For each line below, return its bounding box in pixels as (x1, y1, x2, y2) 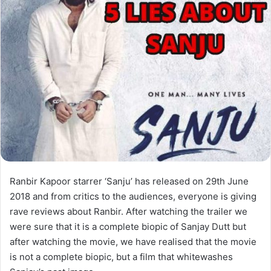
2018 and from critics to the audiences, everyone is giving (10, 190, 256, 202)
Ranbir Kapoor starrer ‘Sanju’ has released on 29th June (10, 175, 249, 187)
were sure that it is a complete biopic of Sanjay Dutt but (10, 220, 246, 232)
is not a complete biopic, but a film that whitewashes (10, 250, 233, 263)
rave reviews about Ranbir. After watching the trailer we (10, 205, 247, 217)
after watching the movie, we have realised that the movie (10, 235, 256, 247)
